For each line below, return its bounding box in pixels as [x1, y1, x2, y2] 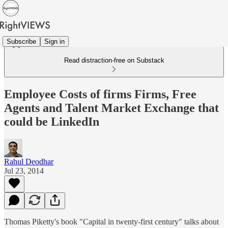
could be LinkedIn [4, 115, 99, 128]
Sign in [44, 37, 65, 45]
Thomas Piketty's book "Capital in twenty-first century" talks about [4, 217, 219, 226]
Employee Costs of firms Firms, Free [4, 87, 196, 101]
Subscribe [7, 37, 36, 45]
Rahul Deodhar [4, 157, 53, 166]
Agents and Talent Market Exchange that [4, 101, 219, 115]
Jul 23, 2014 [4, 166, 44, 175]
